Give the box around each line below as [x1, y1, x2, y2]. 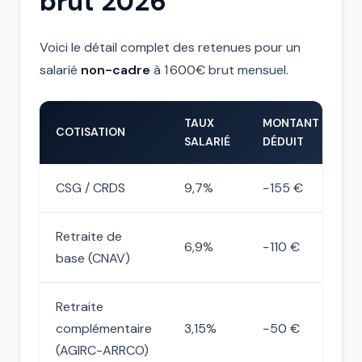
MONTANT [263, 116, 319, 130]
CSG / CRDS [56, 179, 125, 196]
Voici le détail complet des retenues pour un [40, 39, 301, 56]
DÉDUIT [263, 134, 304, 149]
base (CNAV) [56, 250, 130, 267]
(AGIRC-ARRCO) [56, 342, 149, 359]
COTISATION [56, 124, 125, 139]
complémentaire [56, 320, 152, 337]
